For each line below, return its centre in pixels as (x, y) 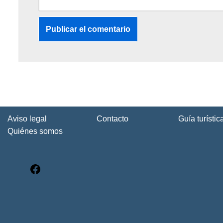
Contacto (112, 119)
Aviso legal (27, 119)
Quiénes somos (35, 131)
